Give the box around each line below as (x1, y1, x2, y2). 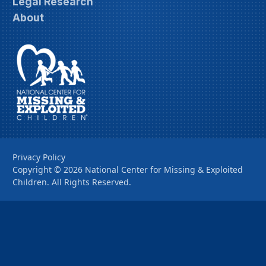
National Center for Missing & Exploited (85, 164, 243, 176)
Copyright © (12, 164, 61, 176)
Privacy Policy (12, 151, 65, 163)
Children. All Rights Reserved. (12, 176, 131, 188)
